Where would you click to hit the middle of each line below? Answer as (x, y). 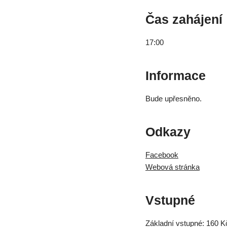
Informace (176, 76)
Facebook (162, 155)
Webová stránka (173, 167)
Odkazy (168, 132)
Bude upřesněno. (174, 99)
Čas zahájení (184, 20)
